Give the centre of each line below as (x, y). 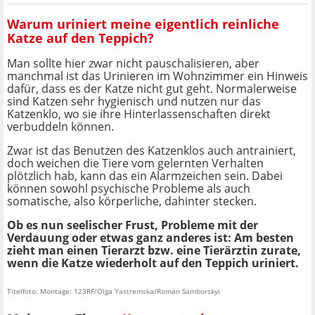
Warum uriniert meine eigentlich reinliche (143, 24)
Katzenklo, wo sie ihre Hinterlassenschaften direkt (139, 114)
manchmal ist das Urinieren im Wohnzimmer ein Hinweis (157, 76)
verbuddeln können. (60, 127)
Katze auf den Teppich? (81, 38)
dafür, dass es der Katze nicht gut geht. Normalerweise (152, 89)
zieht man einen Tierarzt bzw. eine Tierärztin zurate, (154, 251)
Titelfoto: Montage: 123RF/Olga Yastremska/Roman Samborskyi (114, 291)
